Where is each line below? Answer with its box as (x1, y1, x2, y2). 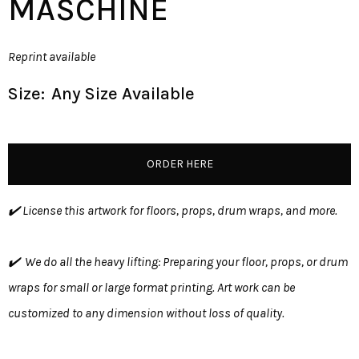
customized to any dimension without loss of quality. (8, 305, 284, 321)
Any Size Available (51, 83, 195, 104)
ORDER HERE (146, 156, 213, 171)
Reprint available (8, 48, 98, 64)
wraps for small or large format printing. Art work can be (8, 279, 295, 295)
